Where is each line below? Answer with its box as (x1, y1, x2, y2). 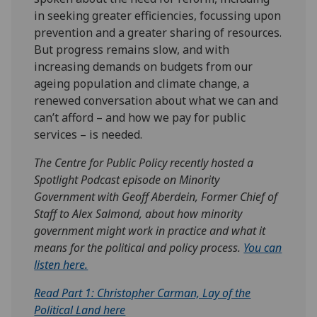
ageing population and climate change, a (34, 76, 250, 92)
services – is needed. (34, 127, 143, 143)
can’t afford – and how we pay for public (34, 110, 246, 126)
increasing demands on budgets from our (34, 59, 253, 75)
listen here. (34, 257, 88, 273)
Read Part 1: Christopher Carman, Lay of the (34, 285, 251, 301)
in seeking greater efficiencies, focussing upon (34, 8, 282, 24)
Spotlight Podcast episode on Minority (34, 172, 220, 188)
